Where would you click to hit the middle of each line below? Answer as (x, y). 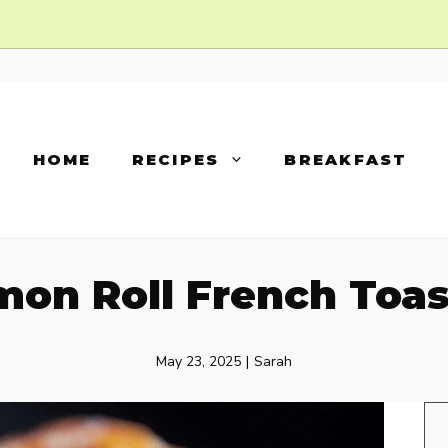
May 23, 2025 (198, 361)
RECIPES (175, 159)
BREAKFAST (346, 159)
